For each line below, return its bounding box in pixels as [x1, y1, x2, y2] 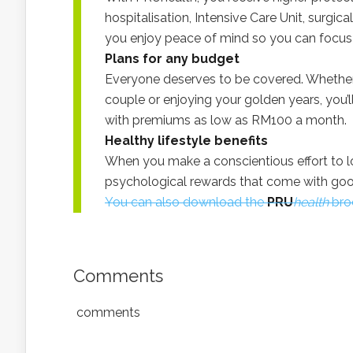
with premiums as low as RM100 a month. [105, 113, 347, 128]
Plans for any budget [105, 51, 240, 66]
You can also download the [105, 195, 267, 210]
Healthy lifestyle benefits [105, 133, 268, 148]
